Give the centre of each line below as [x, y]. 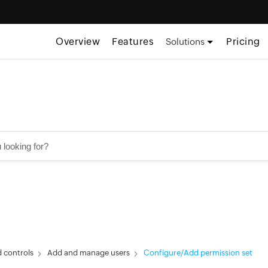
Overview [78, 42]
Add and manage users [89, 253]
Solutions [185, 42]
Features [133, 42]
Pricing [243, 42]
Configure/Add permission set [198, 253]
